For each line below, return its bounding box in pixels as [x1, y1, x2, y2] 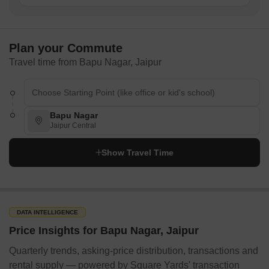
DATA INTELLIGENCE [17, 209, 78, 216]
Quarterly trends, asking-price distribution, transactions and [9, 246, 258, 256]
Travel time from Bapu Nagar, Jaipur [9, 57, 162, 67]
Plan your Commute [9, 41, 122, 55]
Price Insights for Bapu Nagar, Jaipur [9, 225, 199, 237]
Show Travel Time [101, 148, 174, 157]
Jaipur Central [50, 121, 96, 130]
